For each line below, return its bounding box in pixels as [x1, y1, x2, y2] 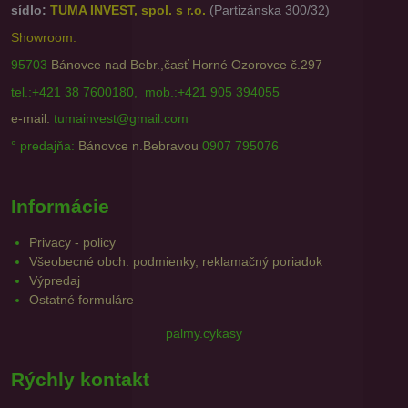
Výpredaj [29, 273, 80, 288]
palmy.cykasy [166, 326, 242, 341]
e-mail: [11, 111, 50, 127]
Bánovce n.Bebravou [78, 138, 199, 153]
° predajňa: [11, 138, 78, 153]
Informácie [11, 196, 109, 217]
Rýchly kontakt [11, 369, 149, 390]
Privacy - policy [29, 235, 116, 250]
